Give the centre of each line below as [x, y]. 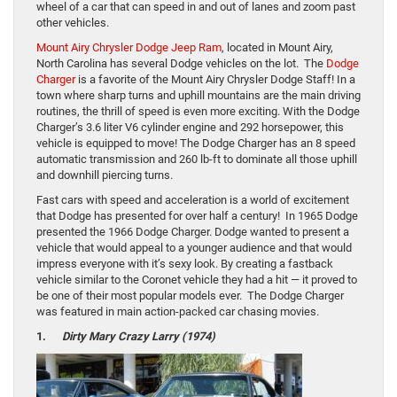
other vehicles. [73, 23]
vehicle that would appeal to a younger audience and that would [194, 248]
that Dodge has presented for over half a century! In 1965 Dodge [197, 216]
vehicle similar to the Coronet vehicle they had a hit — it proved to [197, 280]
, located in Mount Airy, [277, 48]
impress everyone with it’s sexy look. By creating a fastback [185, 264]
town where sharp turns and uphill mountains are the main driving [198, 96]
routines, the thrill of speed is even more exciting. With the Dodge [198, 112]
